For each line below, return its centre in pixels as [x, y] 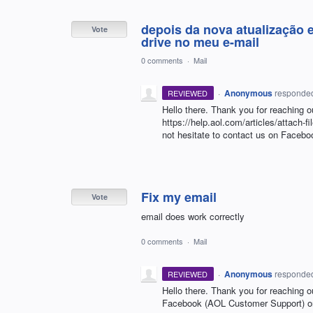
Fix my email [179, 197]
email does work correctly [193, 217]
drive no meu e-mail [200, 42]
